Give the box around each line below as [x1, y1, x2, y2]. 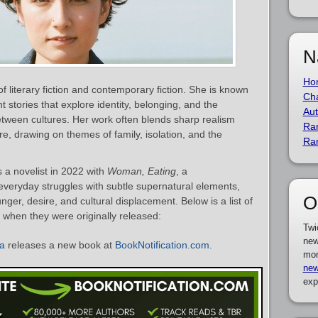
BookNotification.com [115, 239, 209, 251]
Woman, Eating [107, 165, 176, 177]
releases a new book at [5, 239, 115, 251]
